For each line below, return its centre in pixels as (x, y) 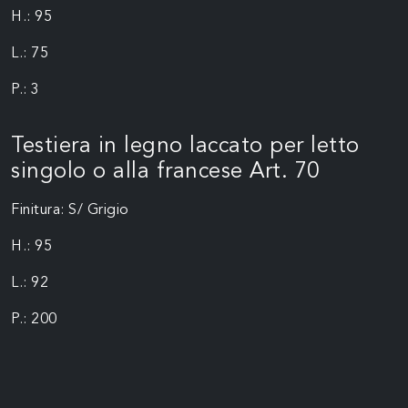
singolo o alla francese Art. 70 (165, 173)
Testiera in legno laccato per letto (185, 147)
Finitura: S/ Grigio (70, 211)
